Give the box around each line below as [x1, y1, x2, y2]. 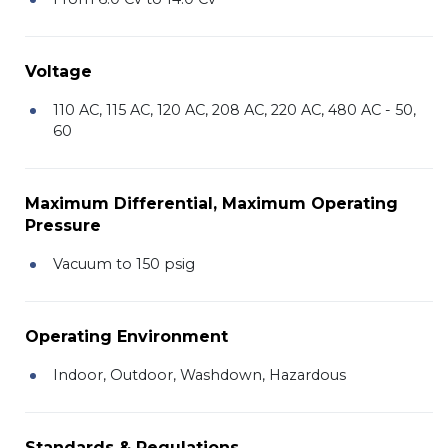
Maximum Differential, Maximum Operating [25, 193, 398, 213]
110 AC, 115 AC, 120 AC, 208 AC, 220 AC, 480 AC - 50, [53, 100, 416, 119]
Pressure [25, 215, 101, 235]
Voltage [25, 61, 92, 81]
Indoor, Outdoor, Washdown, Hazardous [53, 365, 346, 384]
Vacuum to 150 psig [53, 254, 195, 273]
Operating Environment [25, 326, 228, 346]
